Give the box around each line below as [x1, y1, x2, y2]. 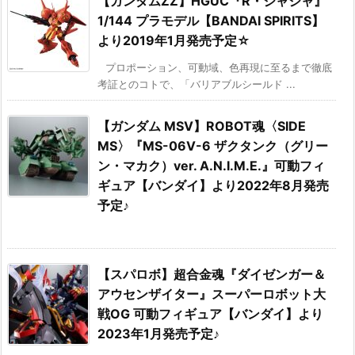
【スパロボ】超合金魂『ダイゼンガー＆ [97, 265, 326, 282]
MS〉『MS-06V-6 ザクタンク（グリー [97, 137, 328, 154]
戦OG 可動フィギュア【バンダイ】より [97, 305, 323, 322]
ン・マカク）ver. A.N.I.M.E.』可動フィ [97, 157, 325, 174]
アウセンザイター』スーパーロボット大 [97, 285, 326, 302]
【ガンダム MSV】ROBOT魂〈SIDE [97, 117, 306, 134]
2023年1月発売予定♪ [97, 325, 219, 342]
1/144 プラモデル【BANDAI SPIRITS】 [97, 12, 324, 29]
